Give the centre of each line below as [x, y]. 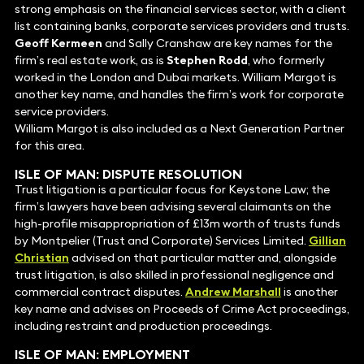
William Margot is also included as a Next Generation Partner [179, 129]
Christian [41, 258]
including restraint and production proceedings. [143, 326]
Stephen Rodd [207, 61]
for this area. [49, 146]
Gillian [327, 241]
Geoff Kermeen [58, 43]
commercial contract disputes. [100, 292]
